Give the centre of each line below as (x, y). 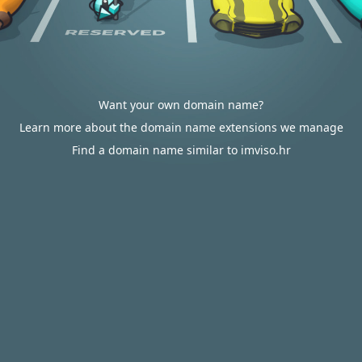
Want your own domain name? (181, 105)
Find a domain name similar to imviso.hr (181, 150)
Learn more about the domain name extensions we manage (181, 127)
